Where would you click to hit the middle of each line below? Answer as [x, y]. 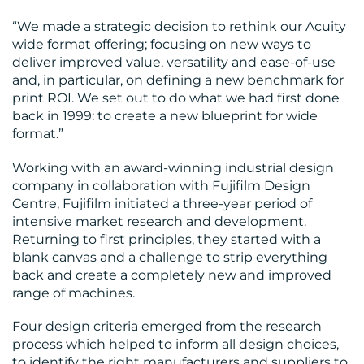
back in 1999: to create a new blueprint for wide [165, 116]
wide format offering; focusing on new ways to [162, 45]
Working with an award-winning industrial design [173, 167]
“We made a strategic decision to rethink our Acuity [179, 27]
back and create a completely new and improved [172, 275]
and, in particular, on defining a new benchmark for [178, 80]
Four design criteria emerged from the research [167, 326]
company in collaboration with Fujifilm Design [161, 185]
